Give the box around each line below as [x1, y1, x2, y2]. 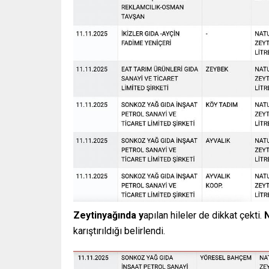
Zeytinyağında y [73, 209, 144, 221]
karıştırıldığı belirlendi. [73, 225, 165, 237]
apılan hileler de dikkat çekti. [144, 209, 264, 221]
